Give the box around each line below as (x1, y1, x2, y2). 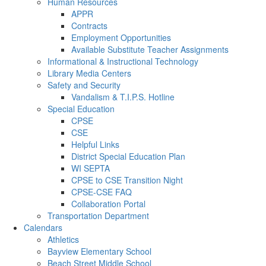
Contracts (71, 20, 107, 31)
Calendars (24, 221, 62, 233)
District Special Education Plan (71, 150, 185, 162)
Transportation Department (47, 210, 149, 221)
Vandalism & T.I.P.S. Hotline (71, 91, 175, 103)
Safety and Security (47, 79, 121, 91)
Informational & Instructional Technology (47, 55, 198, 67)
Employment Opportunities (71, 31, 171, 43)
